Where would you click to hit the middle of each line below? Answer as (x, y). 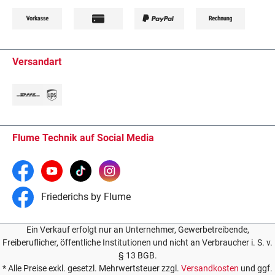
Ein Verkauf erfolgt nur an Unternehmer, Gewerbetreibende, (137, 230)
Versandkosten (210, 268)
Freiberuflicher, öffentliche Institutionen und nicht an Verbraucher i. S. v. (137, 242)
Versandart (37, 62)
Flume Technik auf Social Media (83, 138)
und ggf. (256, 268)
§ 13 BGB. (137, 255)
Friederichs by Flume (85, 196)
